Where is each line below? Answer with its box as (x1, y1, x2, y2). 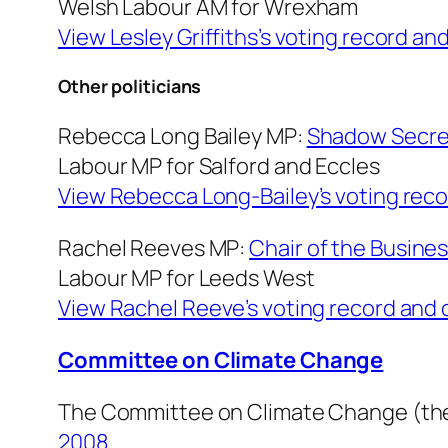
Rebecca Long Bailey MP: (58, 121, 307, 152)
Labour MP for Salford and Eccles (58, 151, 380, 182)
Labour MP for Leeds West (58, 263, 315, 294)
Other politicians (58, 74, 202, 99)
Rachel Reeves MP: (58, 233, 250, 264)
